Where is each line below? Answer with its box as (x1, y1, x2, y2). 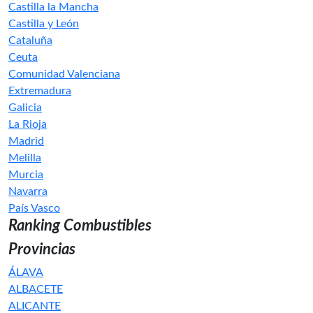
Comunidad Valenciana (8, 68, 120, 80)
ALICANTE (8, 300, 61, 312)
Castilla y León (8, 18, 79, 29)
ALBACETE (8, 284, 63, 295)
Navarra (8, 186, 48, 197)
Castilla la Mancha (8, 1, 99, 13)
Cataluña (8, 35, 52, 46)
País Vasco (8, 203, 60, 214)
